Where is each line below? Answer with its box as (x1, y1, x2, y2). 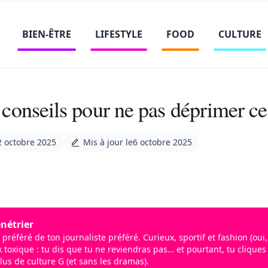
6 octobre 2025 (133, 136, 192, 148)
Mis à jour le (83, 136, 133, 148)
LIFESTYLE (95, 28, 142, 41)
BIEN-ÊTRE (22, 28, 71, 41)
